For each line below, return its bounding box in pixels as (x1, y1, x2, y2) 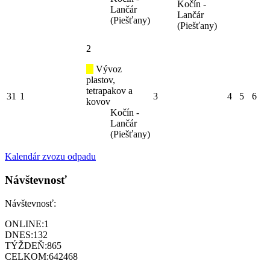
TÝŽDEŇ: (5, 240, 47, 251)
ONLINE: (5, 218, 44, 229)
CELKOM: (5, 251, 49, 262)
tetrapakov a (86, 86, 133, 96)
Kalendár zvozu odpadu (5, 151, 96, 162)
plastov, (86, 75, 115, 86)
